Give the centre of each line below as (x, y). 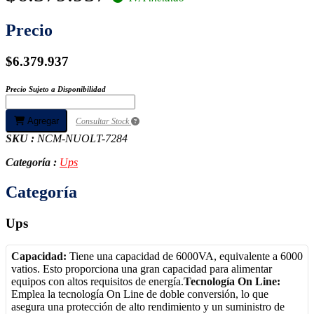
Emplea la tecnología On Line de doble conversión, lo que (140, 294)
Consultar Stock (103, 122)
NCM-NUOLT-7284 (82, 139)
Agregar (42, 121)
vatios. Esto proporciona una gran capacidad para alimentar (142, 268)
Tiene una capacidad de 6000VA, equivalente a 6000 (185, 256)
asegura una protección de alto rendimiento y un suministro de (148, 306)
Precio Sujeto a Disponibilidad (56, 89)
